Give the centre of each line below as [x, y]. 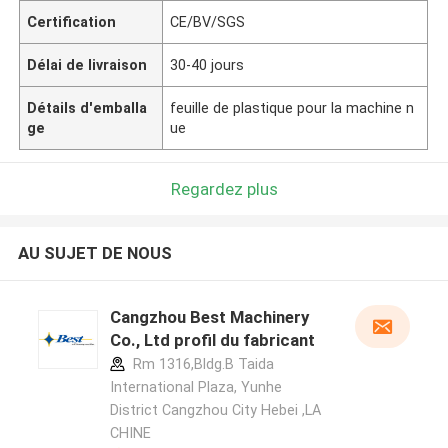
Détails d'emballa [87, 107]
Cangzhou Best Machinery [209, 317]
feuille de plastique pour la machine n [292, 107]
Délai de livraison [87, 64]
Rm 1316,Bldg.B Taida [201, 364]
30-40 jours [207, 64]
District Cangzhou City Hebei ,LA [215, 410]
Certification [72, 21]
